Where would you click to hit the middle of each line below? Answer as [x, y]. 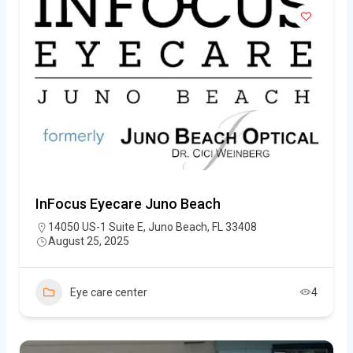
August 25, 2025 [89, 241]
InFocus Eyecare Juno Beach [128, 203]
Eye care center [109, 292]
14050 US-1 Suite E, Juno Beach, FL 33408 [152, 227]
